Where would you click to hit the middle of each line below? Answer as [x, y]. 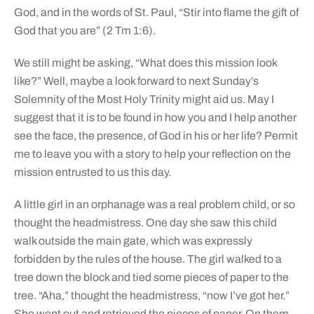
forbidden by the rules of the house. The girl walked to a [148, 259]
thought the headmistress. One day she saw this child [145, 223]
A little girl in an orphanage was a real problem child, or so [154, 205]
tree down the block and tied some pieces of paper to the [151, 278]
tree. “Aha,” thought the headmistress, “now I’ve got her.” [151, 296]
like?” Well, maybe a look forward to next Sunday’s [136, 81]
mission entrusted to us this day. [92, 172]
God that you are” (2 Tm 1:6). [84, 31]
